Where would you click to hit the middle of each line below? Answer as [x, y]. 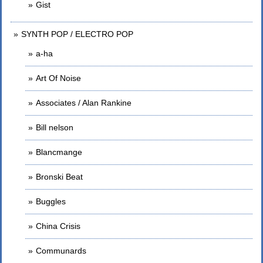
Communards [61, 251]
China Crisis [58, 226]
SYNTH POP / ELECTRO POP [77, 34]
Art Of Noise [58, 78]
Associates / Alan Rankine [84, 103]
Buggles [51, 201]
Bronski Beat [59, 177]
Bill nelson [55, 127]
